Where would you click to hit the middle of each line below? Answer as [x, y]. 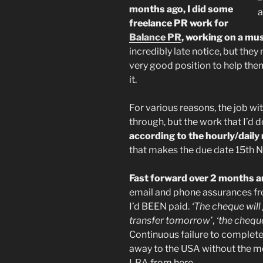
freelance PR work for [179, 23]
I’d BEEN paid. [160, 206]
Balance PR [155, 37]
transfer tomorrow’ [171, 220]
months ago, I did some [181, 9]
